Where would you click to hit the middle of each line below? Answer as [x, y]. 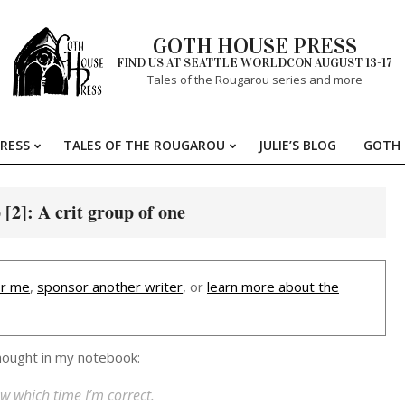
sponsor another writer [110, 287]
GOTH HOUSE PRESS [254, 46]
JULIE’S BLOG [297, 145]
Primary [226, 155]
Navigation [234, 179]
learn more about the [273, 287]
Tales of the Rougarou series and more [254, 80]
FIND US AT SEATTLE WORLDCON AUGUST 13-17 [254, 63]
